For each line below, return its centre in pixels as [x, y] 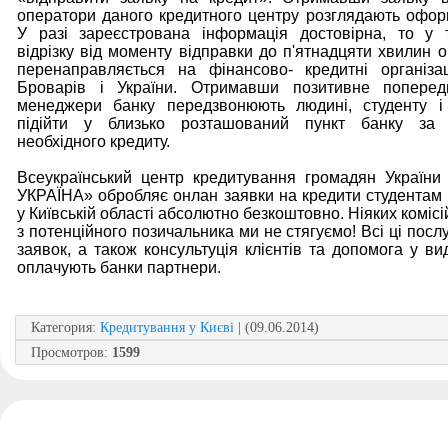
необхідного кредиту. [93, 141]
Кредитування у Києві [167, 326]
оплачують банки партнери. [119, 267]
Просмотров [67, 351]
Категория [61, 326]
